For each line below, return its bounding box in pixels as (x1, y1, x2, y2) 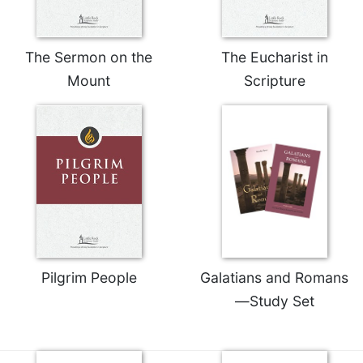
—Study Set (234, 292, 314, 310)
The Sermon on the (25, 48, 152, 66)
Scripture (243, 71, 305, 89)
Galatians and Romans (200, 268, 348, 286)
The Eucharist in (220, 48, 328, 66)
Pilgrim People (41, 268, 137, 286)
